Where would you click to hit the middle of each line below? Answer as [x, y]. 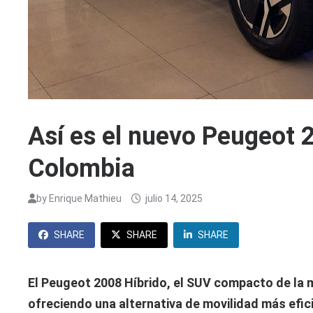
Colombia [82, 169]
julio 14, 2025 [174, 199]
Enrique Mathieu [86, 199]
